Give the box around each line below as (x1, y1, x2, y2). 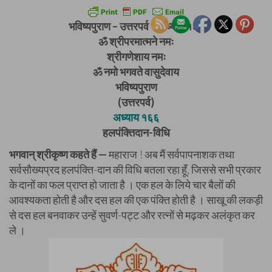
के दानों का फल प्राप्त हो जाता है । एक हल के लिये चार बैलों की (9, 178, 236, 191)
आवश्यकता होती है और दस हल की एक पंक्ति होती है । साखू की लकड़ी (9, 193, 263, 206)
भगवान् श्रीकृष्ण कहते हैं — (9, 148, 107, 161)
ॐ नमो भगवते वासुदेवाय (93, 65, 179, 78)
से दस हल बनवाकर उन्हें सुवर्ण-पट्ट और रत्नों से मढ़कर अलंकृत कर (9, 208, 255, 222)
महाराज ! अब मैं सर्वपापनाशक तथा (107, 148, 234, 161)
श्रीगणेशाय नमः (106, 50, 166, 63)
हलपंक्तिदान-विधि (102, 126, 170, 139)
